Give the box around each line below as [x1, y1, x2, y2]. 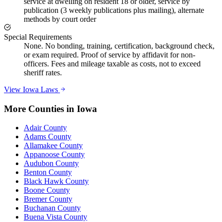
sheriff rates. [24, 68, 62, 77]
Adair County [24, 123, 67, 132]
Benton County [24, 168, 72, 177]
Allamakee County [24, 141, 83, 150]
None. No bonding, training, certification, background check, [24, 42, 215, 50]
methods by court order [24, 15, 96, 23]
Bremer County [24, 195, 72, 204]
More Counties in [4, 103, 77, 114]
